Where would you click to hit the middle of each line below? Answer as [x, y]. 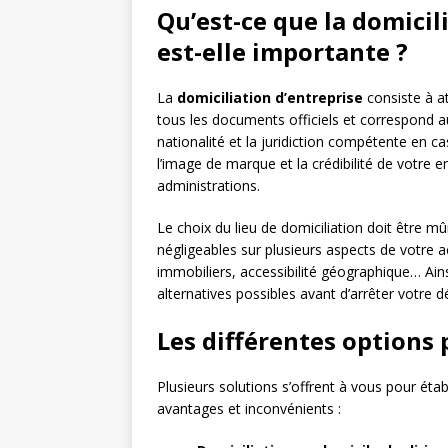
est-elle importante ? [282, 52]
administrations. [208, 186]
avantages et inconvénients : [249, 409]
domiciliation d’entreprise [270, 98]
